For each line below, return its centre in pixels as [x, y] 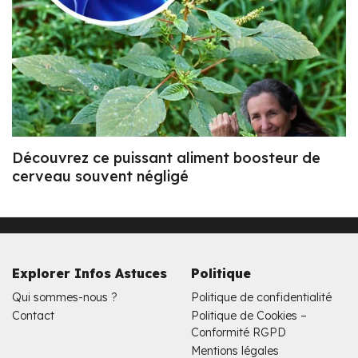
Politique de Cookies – [249, 316]
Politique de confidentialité [261, 298]
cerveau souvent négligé [100, 177]
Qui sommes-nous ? [65, 298]
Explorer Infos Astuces [89, 274]
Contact [33, 316]
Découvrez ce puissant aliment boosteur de [166, 158]
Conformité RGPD [239, 333]
